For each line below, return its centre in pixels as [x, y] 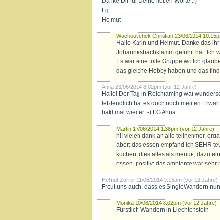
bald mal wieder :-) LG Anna [139, 112]
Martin [124, 129]
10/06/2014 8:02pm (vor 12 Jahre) [176, 203]
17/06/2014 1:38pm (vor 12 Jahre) [173, 129]
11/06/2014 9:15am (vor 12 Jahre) [177, 180]
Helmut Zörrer [118, 180]
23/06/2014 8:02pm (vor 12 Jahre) [156, 87]
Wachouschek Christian [145, 36]
